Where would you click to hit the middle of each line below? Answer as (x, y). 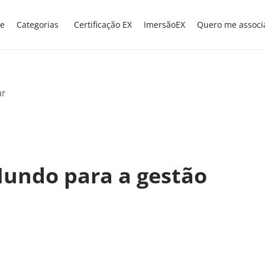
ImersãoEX (164, 25)
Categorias (38, 25)
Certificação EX (103, 25)
